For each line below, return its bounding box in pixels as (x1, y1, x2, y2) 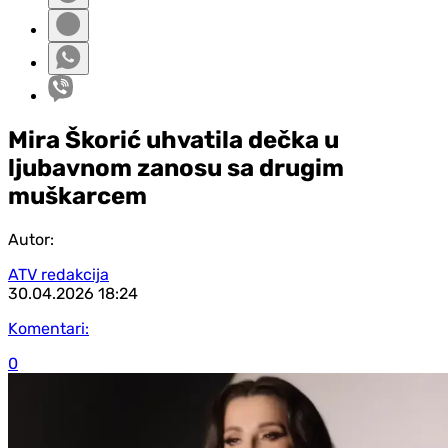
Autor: (8, 229, 54, 249)
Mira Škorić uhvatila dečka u (8, 125, 339, 154)
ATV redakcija (8, 264, 109, 284)
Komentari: (8, 318, 89, 338)
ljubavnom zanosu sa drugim (8, 153, 344, 182)
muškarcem (8, 181, 147, 210)
